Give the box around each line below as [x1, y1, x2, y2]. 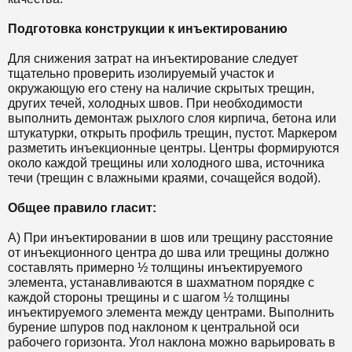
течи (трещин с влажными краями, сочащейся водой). [8, 171, 321, 185]
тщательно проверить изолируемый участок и [8, 67, 274, 81]
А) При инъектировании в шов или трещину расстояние [8, 231, 333, 245]
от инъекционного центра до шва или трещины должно [8, 246, 329, 260]
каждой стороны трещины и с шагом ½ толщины [8, 291, 290, 305]
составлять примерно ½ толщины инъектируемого [8, 261, 302, 275]
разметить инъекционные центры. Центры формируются [8, 141, 339, 156]
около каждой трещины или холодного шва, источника [8, 156, 324, 170]
